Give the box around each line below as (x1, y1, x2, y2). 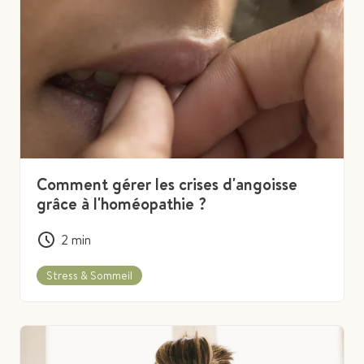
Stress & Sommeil (46, 266, 132, 284)
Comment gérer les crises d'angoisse (37, 172, 297, 195)
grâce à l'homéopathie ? (37, 192, 206, 214)
